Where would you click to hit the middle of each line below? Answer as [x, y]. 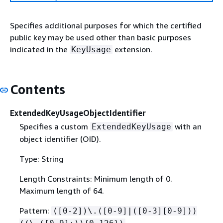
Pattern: [35, 210]
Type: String [41, 159]
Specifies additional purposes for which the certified [106, 25]
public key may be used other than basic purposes [101, 37]
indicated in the [40, 49]
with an [187, 126]
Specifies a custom [55, 126]
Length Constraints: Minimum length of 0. [96, 178]
